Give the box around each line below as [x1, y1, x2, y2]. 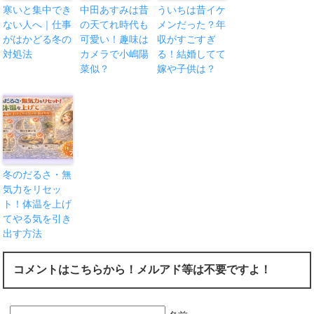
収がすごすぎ [157, 33, 217, 45]
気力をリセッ [3, 183, 62, 195]
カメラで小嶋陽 [80, 48, 149, 60]
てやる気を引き [3, 212, 72, 224]
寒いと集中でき [3, 4, 72, 15]
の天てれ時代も [80, 18, 149, 30]
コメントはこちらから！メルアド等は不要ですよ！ [13, 264, 272, 276]
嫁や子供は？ [157, 62, 217, 74]
